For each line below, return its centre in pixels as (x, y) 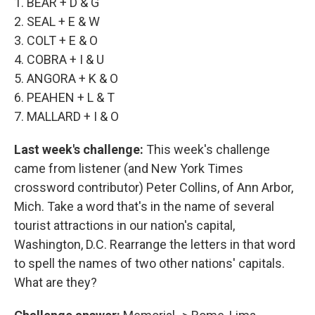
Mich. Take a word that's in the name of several (144, 206)
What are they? (56, 282)
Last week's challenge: (80, 149)
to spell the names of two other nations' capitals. (149, 263)
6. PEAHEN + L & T (64, 97)
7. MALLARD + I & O (66, 116)
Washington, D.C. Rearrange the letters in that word (155, 244)
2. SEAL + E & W (57, 21)
